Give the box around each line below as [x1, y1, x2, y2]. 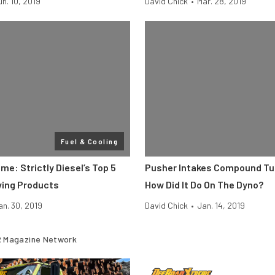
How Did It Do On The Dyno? [145, 179, 263, 190]
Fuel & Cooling [60, 137, 118, 145]
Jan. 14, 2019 [197, 200, 245, 211]
